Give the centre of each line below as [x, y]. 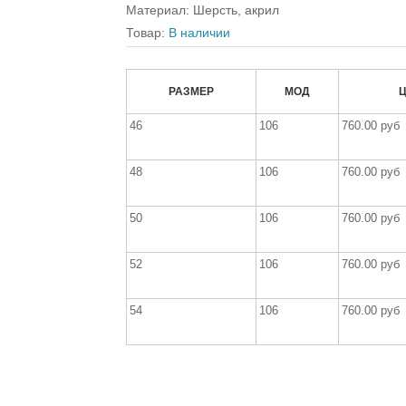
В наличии [199, 32]
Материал [156, 10]
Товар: [147, 32]
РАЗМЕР [191, 91]
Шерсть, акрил [236, 10]
